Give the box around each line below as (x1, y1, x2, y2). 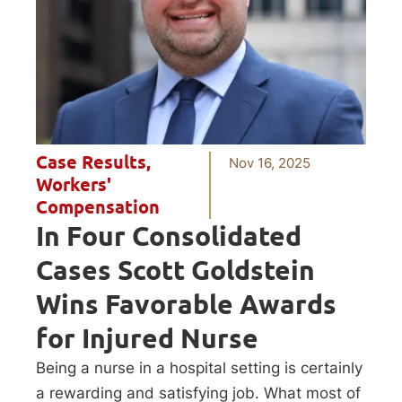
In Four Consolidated (36, 219, 301, 252)
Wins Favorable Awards (36, 287, 336, 320)
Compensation (36, 196, 160, 218)
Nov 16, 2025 (229, 153, 311, 171)
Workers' (36, 173, 111, 196)
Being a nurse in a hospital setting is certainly (36, 358, 363, 377)
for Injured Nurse (36, 321, 258, 354)
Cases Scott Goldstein (36, 253, 315, 286)
